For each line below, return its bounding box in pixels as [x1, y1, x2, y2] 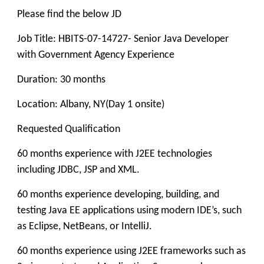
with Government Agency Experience [17, 49, 174, 61]
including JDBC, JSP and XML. [17, 164, 140, 176]
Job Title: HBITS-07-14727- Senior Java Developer [17, 34, 229, 45]
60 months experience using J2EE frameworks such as [17, 246, 246, 257]
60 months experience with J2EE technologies [17, 148, 212, 160]
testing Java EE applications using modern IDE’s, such [17, 205, 242, 216]
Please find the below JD [17, 9, 121, 20]
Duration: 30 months [17, 74, 105, 85]
